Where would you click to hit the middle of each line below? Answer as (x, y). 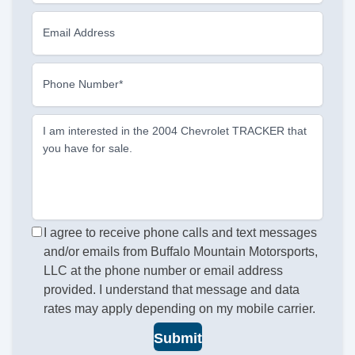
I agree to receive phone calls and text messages (181, 233)
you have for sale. (88, 149)
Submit (177, 338)
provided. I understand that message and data (172, 290)
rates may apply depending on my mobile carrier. (180, 309)
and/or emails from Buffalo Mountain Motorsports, (181, 252)
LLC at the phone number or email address (164, 271)
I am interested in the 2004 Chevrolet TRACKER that (175, 131)
